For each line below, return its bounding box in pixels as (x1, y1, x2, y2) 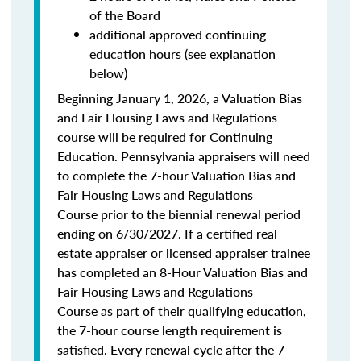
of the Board (89, 6, 160, 24)
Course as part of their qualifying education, (57, 301, 306, 320)
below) (89, 64, 127, 82)
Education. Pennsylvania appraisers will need (57, 147, 310, 165)
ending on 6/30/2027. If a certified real (57, 224, 277, 243)
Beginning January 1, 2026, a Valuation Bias (57, 89, 302, 107)
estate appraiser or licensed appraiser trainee (57, 243, 310, 262)
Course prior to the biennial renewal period (57, 205, 301, 223)
